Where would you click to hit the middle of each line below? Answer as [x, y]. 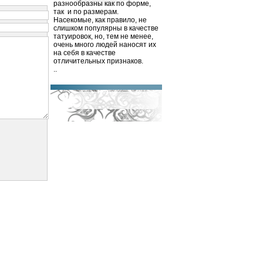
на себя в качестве [85, 53]
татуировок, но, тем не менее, [103, 36]
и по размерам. [93, 12]
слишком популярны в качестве [106, 28]
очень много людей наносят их [105, 45]
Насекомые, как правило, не [100, 20]
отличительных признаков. [98, 61]
